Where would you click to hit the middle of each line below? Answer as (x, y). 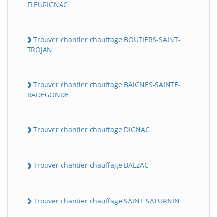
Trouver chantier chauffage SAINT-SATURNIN (107, 201)
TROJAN (40, 49)
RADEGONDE (48, 95)
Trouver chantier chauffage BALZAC (91, 165)
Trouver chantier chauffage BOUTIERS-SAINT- (107, 39)
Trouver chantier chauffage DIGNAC (92, 130)
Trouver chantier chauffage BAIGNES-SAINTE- (107, 84)
